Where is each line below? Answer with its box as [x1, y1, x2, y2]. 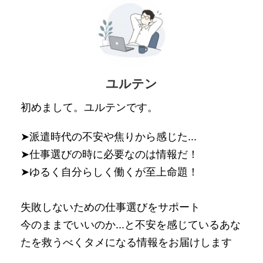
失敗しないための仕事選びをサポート [21, 201, 200, 214]
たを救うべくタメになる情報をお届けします [21, 236, 232, 249]
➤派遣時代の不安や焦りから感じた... [21, 130, 197, 143]
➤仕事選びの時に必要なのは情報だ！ [21, 148, 198, 161]
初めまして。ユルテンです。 [21, 101, 158, 114]
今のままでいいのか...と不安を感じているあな [21, 218, 241, 231]
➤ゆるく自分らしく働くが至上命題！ [21, 166, 198, 178]
